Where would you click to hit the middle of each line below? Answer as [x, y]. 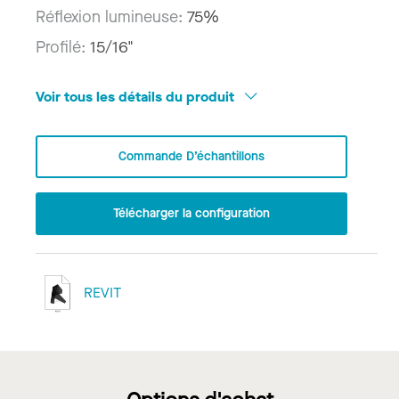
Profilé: [63, 47]
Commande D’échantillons [191, 156]
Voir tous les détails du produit [137, 96]
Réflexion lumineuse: [111, 16]
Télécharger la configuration [191, 213]
